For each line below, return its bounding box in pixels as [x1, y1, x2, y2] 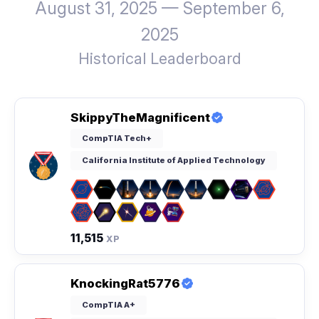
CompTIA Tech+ [82, 133, 152, 144]
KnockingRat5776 [70, 276, 180, 291]
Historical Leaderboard [78, 49, 241, 68]
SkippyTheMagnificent [70, 110, 210, 125]
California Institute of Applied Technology [82, 155, 266, 166]
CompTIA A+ [82, 299, 135, 310]
